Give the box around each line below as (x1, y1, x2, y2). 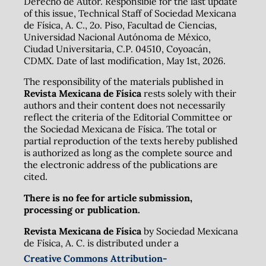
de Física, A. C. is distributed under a (23, 236, 179, 249)
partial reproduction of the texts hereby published (23, 135, 237, 147)
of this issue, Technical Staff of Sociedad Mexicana (23, 7, 236, 19)
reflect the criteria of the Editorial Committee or (23, 111, 232, 123)
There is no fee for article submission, (23, 192, 192, 204)
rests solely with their (141, 87, 236, 100)
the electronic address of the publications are (23, 159, 218, 171)
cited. (23, 170, 47, 183)
